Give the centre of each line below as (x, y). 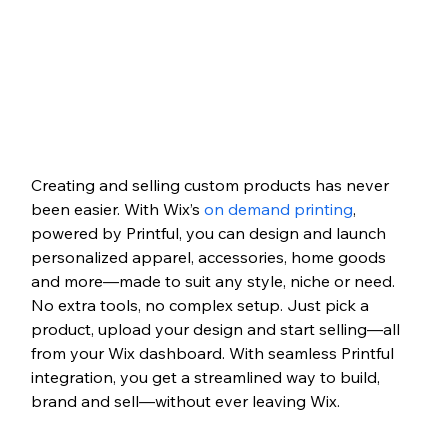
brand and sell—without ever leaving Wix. (185, 400)
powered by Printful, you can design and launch (210, 232)
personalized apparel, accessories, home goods (210, 256)
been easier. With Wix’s (117, 208)
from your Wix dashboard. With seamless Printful (214, 352)
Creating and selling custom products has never (211, 184)
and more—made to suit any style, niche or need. (214, 280)
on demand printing (278, 208)
